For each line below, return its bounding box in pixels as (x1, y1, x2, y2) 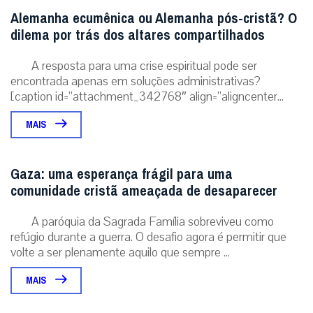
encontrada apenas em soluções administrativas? (10, 72, 261, 89)
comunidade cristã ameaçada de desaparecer (10, 177, 277, 204)
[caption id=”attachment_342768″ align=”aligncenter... (10, 87, 284, 105)
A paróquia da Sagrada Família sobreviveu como (31, 212, 274, 230)
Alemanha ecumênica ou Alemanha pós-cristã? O (10, 5, 297, 31)
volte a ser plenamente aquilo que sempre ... (10, 243, 230, 261)
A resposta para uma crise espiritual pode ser (31, 57, 257, 74)
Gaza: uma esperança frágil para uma (10, 161, 233, 187)
